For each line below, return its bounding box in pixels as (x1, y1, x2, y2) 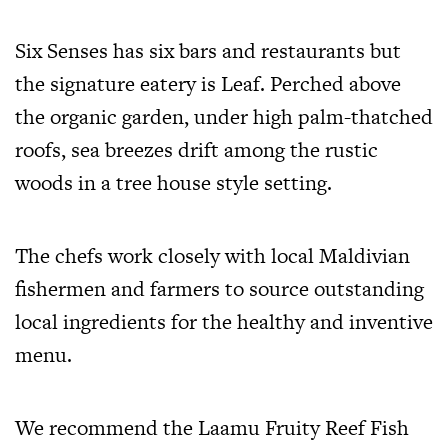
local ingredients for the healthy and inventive (15, 307, 433, 337)
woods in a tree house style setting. (15, 168, 332, 198)
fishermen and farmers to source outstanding (15, 274, 424, 304)
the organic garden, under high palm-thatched (15, 102, 433, 132)
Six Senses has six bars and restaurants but (15, 36, 401, 66)
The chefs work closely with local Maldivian (15, 241, 410, 271)
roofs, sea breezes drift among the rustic (15, 135, 378, 165)
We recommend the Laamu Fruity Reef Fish (15, 413, 409, 443)
